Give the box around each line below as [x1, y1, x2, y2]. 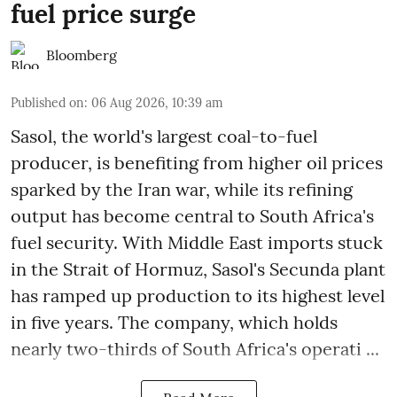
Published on [11, 94, 84, 111]
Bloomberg [46, 45, 117, 64]
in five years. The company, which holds [11, 310, 338, 333]
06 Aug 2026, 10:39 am [91, 94, 223, 111]
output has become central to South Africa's [11, 204, 374, 227]
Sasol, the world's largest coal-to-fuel [11, 124, 317, 147]
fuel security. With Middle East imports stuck [11, 230, 383, 253]
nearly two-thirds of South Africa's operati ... [11, 337, 379, 360]
